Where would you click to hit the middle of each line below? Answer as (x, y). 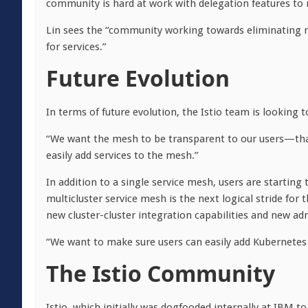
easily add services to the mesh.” (122, 155)
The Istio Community (161, 273)
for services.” (76, 47)
